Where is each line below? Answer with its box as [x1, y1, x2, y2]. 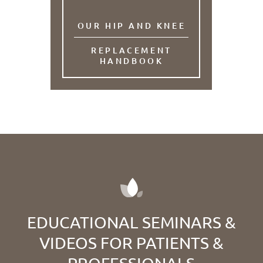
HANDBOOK [99, 55, 164, 67]
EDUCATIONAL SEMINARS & [26, 212, 236, 232]
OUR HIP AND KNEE [77, 20, 186, 32]
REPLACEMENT [91, 45, 172, 56]
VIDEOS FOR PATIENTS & [39, 232, 224, 252]
